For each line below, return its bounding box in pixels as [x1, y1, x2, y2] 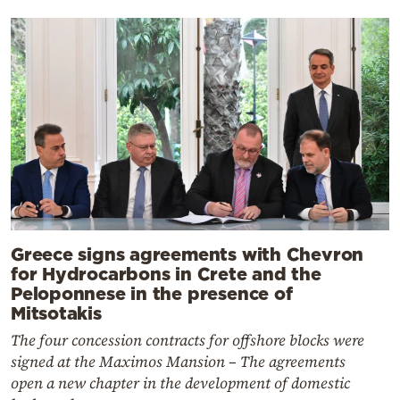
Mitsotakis [11, 302, 102, 322]
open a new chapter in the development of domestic [11, 371, 350, 394]
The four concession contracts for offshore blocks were [11, 329, 364, 351]
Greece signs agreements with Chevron [11, 243, 364, 263]
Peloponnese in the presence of [11, 282, 293, 303]
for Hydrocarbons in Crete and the [11, 262, 321, 283]
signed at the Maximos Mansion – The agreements [11, 350, 346, 372]
